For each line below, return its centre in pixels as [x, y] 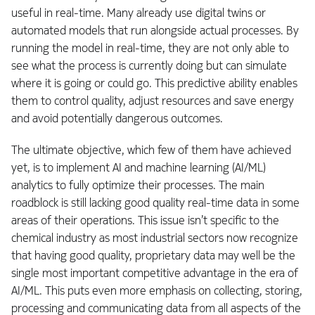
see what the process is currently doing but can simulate [149, 66]
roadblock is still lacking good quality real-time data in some [155, 203]
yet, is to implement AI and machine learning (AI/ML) [139, 168]
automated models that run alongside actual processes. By [155, 31]
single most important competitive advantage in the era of [155, 274]
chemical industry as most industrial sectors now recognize [155, 238]
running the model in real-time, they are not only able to [150, 49]
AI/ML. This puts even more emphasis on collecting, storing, [157, 291]
